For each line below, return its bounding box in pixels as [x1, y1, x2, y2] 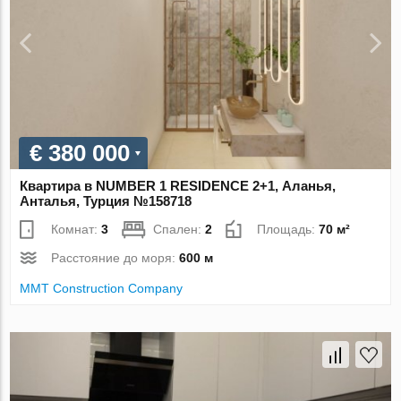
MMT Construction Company [20, 281, 183, 296]
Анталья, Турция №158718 [20, 193, 192, 209]
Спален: [153, 222, 206, 237]
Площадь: [257, 222, 320, 237]
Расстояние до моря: [51, 251, 180, 266]
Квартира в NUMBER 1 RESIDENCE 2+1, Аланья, [20, 178, 337, 194]
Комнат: [51, 222, 102, 237]
